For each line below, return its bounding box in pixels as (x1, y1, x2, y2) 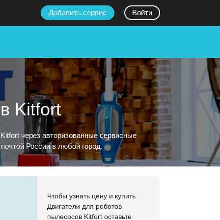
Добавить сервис (49, 8, 107, 17)
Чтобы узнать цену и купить (47, 192, 136, 200)
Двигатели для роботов (47, 202, 122, 210)
